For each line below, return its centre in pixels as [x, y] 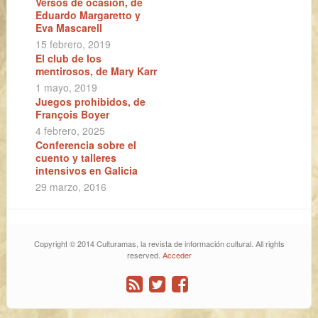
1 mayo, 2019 [66, 87]
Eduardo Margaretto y [88, 15]
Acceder [177, 255]
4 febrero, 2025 [70, 131]
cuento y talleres [76, 158]
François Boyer [72, 114]
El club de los [68, 58]
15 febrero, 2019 [73, 44]
